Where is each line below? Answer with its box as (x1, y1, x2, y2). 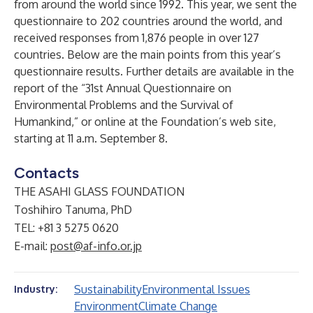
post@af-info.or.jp (50, 239, 142, 253)
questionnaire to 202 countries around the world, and (14, 14, 282, 28)
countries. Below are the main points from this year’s (14, 48, 281, 61)
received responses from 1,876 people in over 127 (14, 31, 259, 45)
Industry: (14, 283, 57, 295)
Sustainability (74, 282, 142, 296)
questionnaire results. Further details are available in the (14, 64, 294, 78)
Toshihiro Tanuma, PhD (14, 203, 132, 217)
